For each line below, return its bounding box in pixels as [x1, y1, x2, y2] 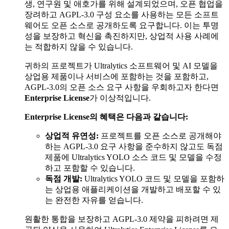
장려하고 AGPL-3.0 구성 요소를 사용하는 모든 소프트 [25, 10, 219, 19]
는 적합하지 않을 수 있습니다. [25, 42, 133, 51]
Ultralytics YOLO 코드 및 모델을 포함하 [82, 174, 224, 183]
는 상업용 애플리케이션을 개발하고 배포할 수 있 [45, 185, 221, 194]
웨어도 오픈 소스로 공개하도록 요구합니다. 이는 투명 [25, 20, 219, 30]
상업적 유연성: [45, 131, 99, 140]
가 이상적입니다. [89, 93, 151, 102]
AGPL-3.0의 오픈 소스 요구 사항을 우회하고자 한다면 [25, 82, 219, 91]
